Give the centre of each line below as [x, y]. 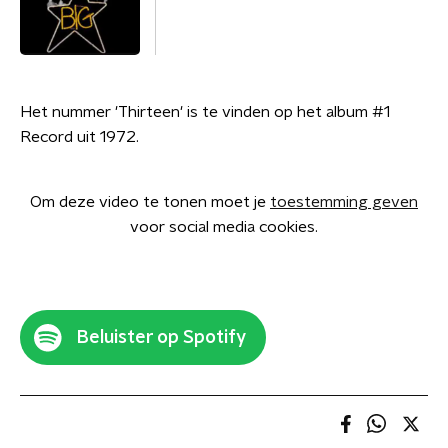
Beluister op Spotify [161, 337]
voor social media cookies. [224, 227]
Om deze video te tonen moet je [150, 202]
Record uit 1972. [79, 137]
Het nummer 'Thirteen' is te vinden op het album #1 [205, 112]
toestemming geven [344, 202]
